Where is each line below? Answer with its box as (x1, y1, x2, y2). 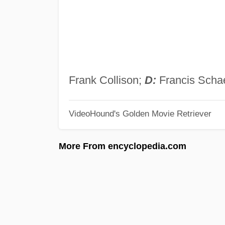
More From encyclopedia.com (59, 141, 186, 151)
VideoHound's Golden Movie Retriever (68, 109, 211, 119)
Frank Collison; (68, 73, 145, 86)
